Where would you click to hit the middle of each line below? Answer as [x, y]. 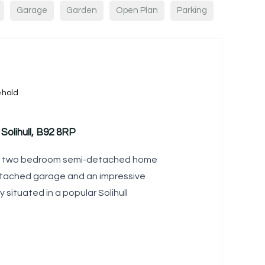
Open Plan [137, 10]
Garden [82, 10]
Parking [192, 10]
